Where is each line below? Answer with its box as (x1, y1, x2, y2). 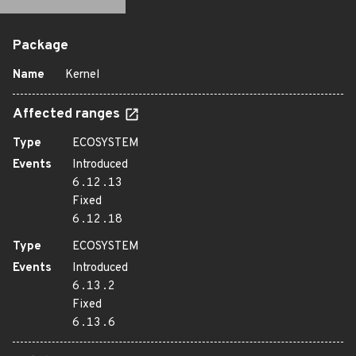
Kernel (65, 68, 99, 83)
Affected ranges (13, 106, 123, 123)
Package (13, 37, 68, 55)
